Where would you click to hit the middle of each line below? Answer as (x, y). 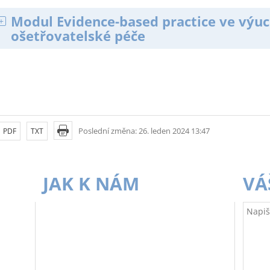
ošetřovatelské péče (78, 36)
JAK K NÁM (91, 184)
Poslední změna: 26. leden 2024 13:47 (144, 131)
